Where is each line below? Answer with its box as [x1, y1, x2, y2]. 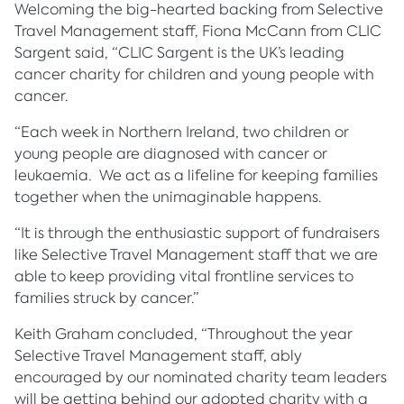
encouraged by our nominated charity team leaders [14, 368, 387, 387]
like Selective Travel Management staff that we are [14, 245, 378, 264]
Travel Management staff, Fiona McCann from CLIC [14, 22, 381, 41]
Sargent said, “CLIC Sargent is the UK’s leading [14, 43, 344, 62]
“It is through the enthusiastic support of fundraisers [14, 224, 380, 243]
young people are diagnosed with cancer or [14, 144, 327, 163]
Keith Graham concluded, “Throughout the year [14, 325, 353, 344]
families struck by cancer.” [14, 289, 199, 308]
